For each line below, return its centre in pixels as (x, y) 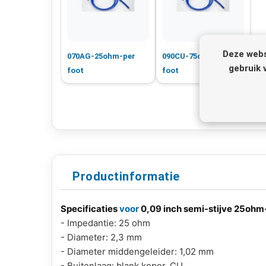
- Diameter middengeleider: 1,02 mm (137, 251)
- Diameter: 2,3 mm (101, 237)
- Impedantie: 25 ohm (105, 223)
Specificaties (90, 208)
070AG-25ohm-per (101, 56)
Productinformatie (126, 176)
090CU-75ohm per (195, 56)
